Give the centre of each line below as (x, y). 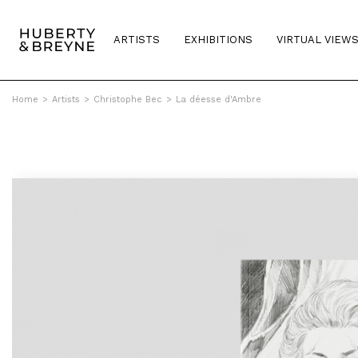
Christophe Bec (128, 99)
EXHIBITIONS (218, 40)
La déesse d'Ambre (219, 99)
